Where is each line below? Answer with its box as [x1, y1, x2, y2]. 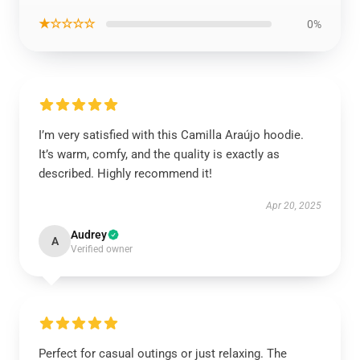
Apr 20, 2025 [266, 200, 321, 211]
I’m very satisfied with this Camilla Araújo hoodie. [39, 128, 304, 142]
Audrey [71, 228, 107, 241]
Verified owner [71, 243, 133, 255]
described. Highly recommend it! [39, 166, 212, 181]
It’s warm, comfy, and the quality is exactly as [39, 147, 280, 162]
